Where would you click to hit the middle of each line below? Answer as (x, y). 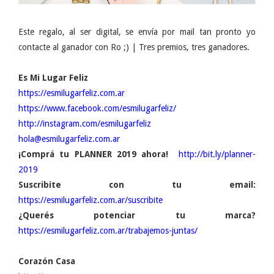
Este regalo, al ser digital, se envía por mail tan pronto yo (137, 32)
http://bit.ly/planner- (217, 154)
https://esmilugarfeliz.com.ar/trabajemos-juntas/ (108, 231)
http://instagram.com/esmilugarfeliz (85, 124)
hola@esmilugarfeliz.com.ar (69, 139)
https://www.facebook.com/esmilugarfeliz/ (97, 109)
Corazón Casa (47, 261)
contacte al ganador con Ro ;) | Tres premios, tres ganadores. (135, 47)
